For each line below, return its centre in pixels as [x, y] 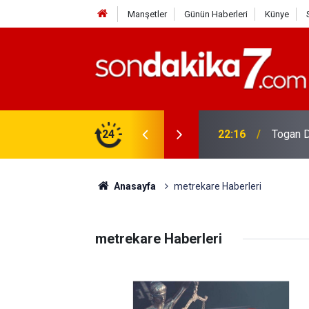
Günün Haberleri [216, 14]
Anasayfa [133, 186]
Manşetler [147, 14]
